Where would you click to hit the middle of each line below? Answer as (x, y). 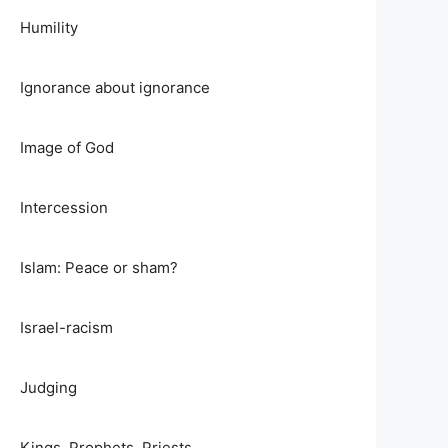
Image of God (67, 147)
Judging (48, 387)
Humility (49, 27)
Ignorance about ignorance (115, 87)
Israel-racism (66, 327)
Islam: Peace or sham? (99, 267)
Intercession (64, 207)
